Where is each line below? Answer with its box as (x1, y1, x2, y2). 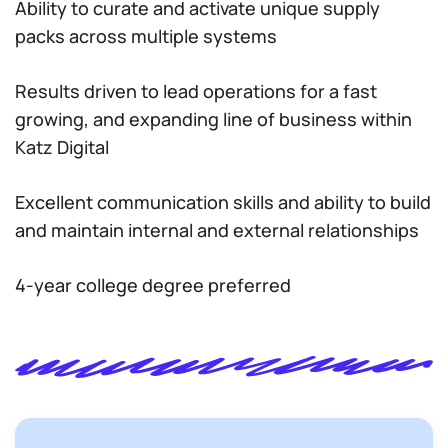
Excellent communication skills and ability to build (15, 190, 431, 214)
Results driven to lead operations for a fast (15, 79, 377, 103)
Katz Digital (15, 135, 109, 159)
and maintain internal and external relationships (15, 218, 419, 242)
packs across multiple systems (15, 24, 277, 48)
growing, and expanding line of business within (15, 107, 412, 131)
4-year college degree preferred (15, 273, 291, 297)
